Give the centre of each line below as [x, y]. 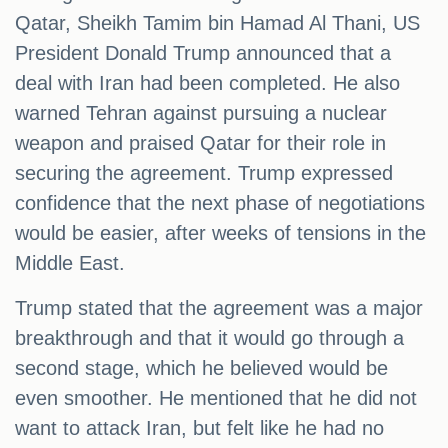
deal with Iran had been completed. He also [207, 83]
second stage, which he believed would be [201, 368]
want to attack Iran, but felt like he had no [199, 428]
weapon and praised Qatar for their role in [200, 143]
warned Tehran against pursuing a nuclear [201, 113]
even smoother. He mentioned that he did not [216, 398]
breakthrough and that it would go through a [209, 338]
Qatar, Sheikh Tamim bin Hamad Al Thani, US [217, 23]
